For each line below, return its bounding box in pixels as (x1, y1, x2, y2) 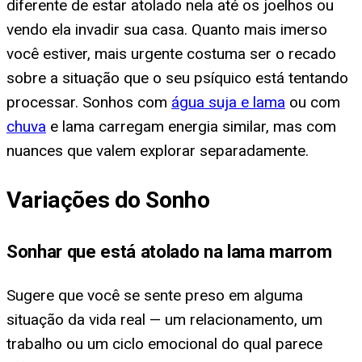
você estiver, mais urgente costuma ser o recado (6, 44, 336, 63)
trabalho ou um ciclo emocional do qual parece (6, 335, 322, 354)
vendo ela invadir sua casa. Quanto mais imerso (6, 19, 327, 39)
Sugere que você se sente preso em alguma (6, 286, 303, 305)
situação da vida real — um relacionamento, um (6, 310, 322, 330)
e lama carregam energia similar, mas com (46, 116, 336, 136)
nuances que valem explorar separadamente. (6, 141, 309, 160)
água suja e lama (171, 92, 285, 112)
